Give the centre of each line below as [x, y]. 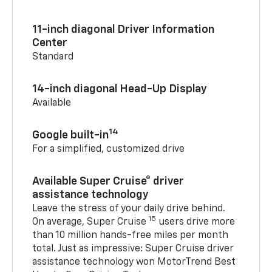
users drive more [196, 222]
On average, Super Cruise [91, 222]
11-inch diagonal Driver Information [124, 29]
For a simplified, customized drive [109, 149]
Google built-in [71, 135]
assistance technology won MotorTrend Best [134, 262]
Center [50, 43]
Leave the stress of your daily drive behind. [129, 209]
